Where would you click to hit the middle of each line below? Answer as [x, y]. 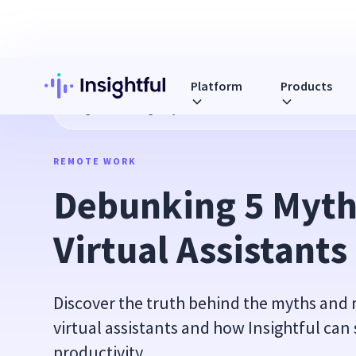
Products [306, 86]
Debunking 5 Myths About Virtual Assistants [207, 109]
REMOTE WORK [95, 161]
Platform [217, 86]
